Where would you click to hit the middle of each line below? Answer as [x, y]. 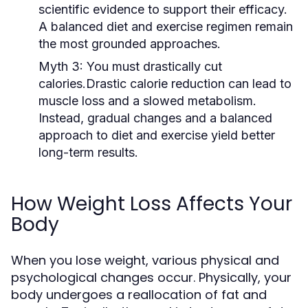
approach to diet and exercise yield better [157, 135]
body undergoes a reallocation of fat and [139, 295]
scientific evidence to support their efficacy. [163, 9]
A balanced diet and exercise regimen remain [166, 26]
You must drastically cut [153, 66]
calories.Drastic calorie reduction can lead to [165, 84]
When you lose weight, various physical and [145, 260]
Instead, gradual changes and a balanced [155, 118]
